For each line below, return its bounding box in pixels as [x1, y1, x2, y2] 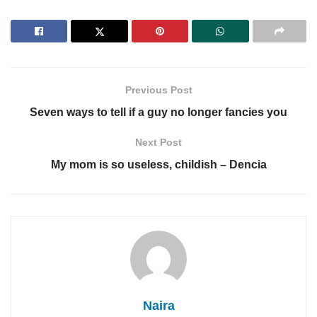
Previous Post [125, 84, 192, 96]
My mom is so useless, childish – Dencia [50, 158, 267, 171]
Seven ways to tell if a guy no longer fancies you [30, 106, 287, 119]
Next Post [135, 137, 182, 149]
